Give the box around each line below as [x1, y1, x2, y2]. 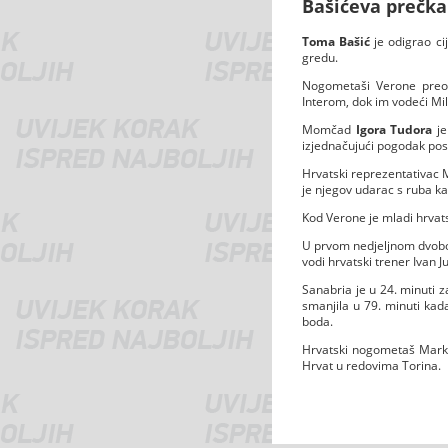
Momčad [302, 120, 356, 138]
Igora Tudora [355, 120, 433, 138]
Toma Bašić [302, 32, 371, 50]
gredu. [302, 48, 338, 66]
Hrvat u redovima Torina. [302, 356, 441, 374]
